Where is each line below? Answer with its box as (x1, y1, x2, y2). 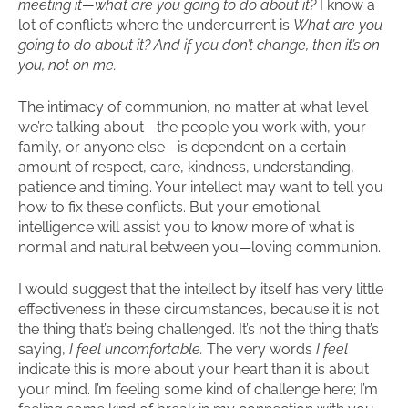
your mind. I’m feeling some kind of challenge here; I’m (18, 381, 378, 398)
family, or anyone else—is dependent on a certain (18, 138, 346, 156)
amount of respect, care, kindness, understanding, (18, 158, 354, 176)
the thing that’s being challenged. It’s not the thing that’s (18, 321, 379, 338)
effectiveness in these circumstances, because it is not (18, 301, 379, 318)
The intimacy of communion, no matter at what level (18, 98, 368, 116)
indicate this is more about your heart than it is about (18, 361, 369, 378)
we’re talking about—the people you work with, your (18, 118, 366, 136)
